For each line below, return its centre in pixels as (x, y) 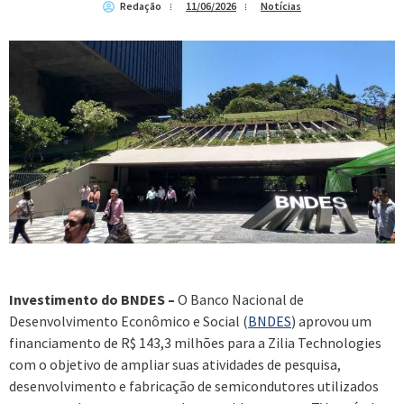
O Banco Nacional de (239, 299)
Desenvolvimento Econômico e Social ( (129, 321)
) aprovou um (331, 321)
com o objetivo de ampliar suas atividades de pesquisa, (175, 364)
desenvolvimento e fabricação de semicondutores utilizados (194, 386)
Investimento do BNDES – (92, 299)
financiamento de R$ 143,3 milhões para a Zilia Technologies (195, 342)
